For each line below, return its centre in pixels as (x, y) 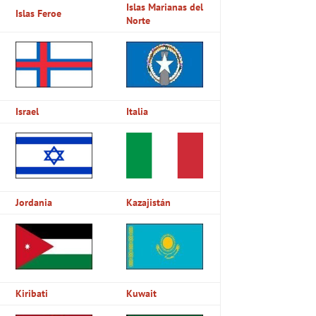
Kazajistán (149, 202)
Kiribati (32, 293)
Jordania (34, 202)
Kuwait (142, 293)
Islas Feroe (39, 13)
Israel (28, 111)
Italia (138, 111)
